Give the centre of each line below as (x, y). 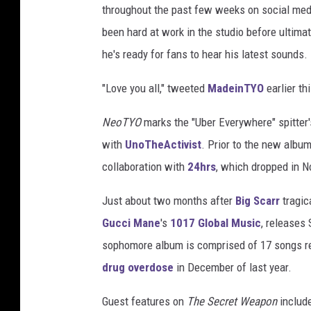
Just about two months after (169, 201)
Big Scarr (258, 201)
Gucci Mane (131, 223)
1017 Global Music (216, 223)
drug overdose (138, 268)
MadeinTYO (236, 89)
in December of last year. (233, 268)
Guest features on (144, 302)
